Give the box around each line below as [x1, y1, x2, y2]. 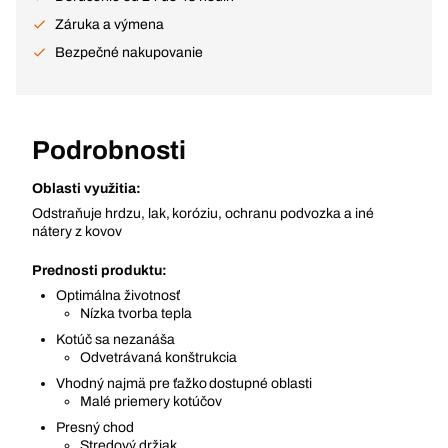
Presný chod [56, 420, 134, 435]
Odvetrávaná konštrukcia [80, 350, 237, 365]
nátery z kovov [32, 224, 122, 239]
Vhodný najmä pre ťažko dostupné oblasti [56, 376, 313, 391]
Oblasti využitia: [32, 181, 141, 196]
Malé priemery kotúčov [80, 394, 222, 409]
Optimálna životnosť [56, 288, 180, 303]
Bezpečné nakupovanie [55, 45, 203, 60]
